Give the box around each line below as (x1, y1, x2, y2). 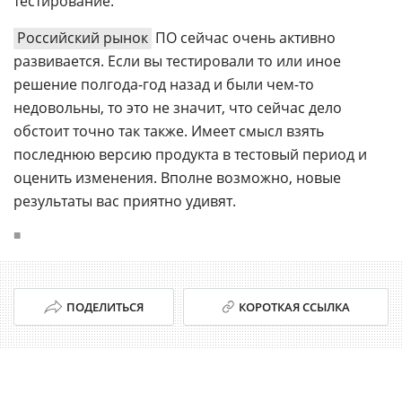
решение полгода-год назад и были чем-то (13, 74, 314, 94)
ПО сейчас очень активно (152, 28, 336, 48)
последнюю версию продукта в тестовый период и (13, 144, 367, 164)
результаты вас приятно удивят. (13, 191, 236, 211)
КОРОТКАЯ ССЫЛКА (238, 299, 350, 315)
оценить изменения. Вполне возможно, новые (13, 168, 341, 188)
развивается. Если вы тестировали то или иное (13, 51, 341, 71)
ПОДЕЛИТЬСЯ (66, 299, 144, 315)
